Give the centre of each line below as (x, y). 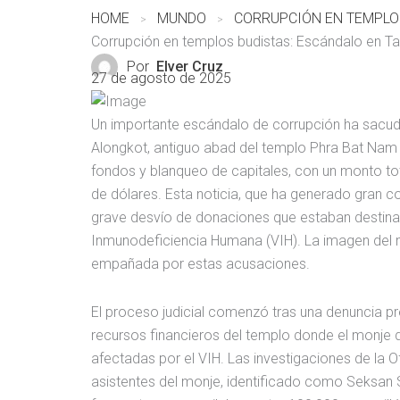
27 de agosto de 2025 (161, 79)
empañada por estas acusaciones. (200, 264)
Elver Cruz (190, 67)
